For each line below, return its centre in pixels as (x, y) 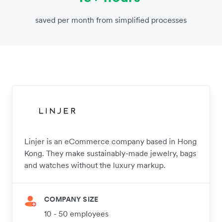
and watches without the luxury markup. (95, 165)
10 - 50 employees (76, 214)
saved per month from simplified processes (111, 20)
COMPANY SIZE (71, 199)
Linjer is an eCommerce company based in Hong (111, 141)
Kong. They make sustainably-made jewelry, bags (110, 153)
